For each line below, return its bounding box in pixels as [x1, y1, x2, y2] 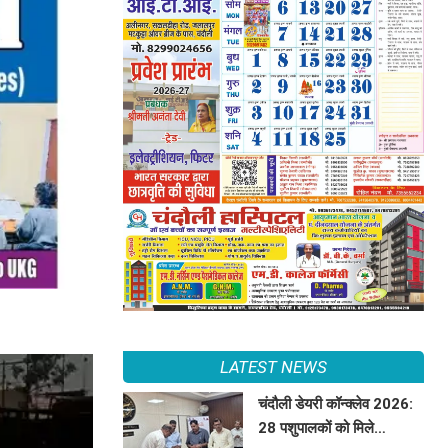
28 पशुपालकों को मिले [258, 418, 375, 437]
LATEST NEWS [219, 356, 327, 377]
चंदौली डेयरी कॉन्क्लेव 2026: [258, 394, 414, 413]
